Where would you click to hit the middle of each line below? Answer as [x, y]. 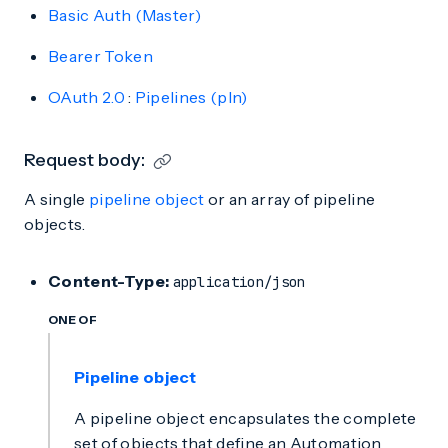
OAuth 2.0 [86, 97]
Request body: [84, 160]
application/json [239, 282]
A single [56, 199]
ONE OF [72, 319]
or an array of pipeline [290, 199]
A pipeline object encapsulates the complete [245, 418]
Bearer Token [100, 56]
